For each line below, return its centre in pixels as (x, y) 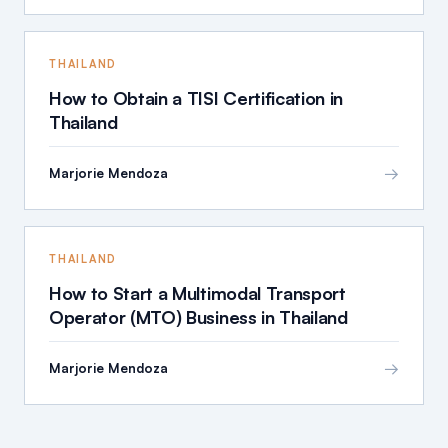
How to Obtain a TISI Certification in (196, 98)
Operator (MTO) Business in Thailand (198, 317)
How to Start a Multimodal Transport (197, 293)
